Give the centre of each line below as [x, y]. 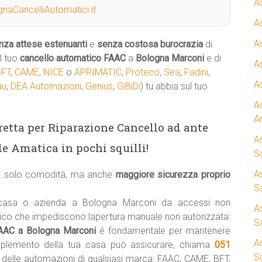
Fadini [196, 72]
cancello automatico [61, 58]
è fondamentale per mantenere [163, 231]
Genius [99, 86]
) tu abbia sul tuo [174, 86]
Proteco [143, 72]
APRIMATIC [98, 72]
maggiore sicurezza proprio [173, 175]
